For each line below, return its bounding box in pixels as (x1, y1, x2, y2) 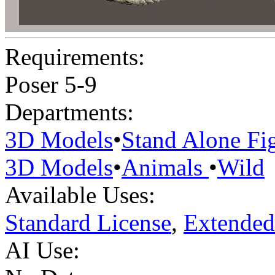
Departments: (5, 99, 134, 126)
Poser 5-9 (5, 71, 97, 98)
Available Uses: (5, 182, 155, 209)
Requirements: (5, 44, 145, 71)
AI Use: (5, 237, 80, 264)
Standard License (5, 209, 171, 236)
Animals (122, 154, 209, 181)
